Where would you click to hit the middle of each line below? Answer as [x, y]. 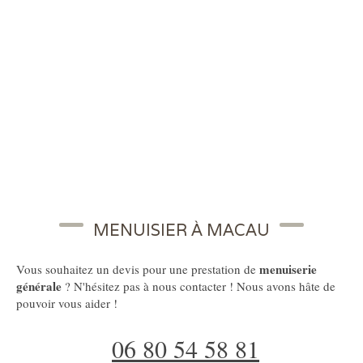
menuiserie [288, 269]
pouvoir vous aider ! [67, 303]
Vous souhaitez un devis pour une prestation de [138, 269]
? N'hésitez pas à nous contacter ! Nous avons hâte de [199, 286]
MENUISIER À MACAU [181, 231]
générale [39, 286]
